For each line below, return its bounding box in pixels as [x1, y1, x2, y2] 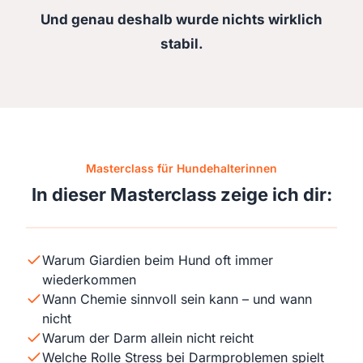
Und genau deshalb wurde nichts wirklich [41, 11, 322, 28]
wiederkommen [42, 271, 136, 288]
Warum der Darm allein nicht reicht [42, 330, 254, 346]
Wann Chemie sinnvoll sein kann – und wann [42, 291, 312, 307]
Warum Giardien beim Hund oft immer [42, 252, 273, 268]
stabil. [160, 36, 203, 52]
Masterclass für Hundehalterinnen [86, 161, 277, 175]
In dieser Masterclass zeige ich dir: [31, 184, 332, 205]
